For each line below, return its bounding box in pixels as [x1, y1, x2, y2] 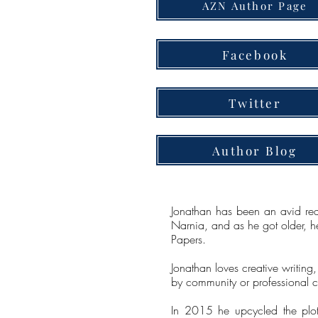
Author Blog [212, 142, 297, 158]
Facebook [221, 46, 288, 62]
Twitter [228, 94, 282, 111]
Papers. [171, 231, 206, 247]
